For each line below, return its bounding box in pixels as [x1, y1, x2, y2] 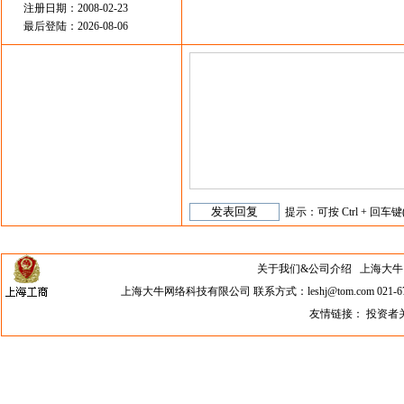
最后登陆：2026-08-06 [23, 20, 128, 32]
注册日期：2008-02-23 [23, 2, 128, 14]
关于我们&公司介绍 [256, 262, 352, 275]
